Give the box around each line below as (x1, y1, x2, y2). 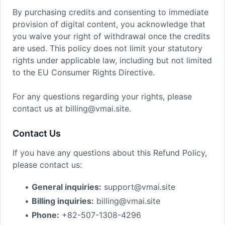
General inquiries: (32, 182, 101, 192)
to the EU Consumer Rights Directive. (13, 67, 155, 77)
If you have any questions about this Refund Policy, (13, 148, 207, 158)
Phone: (32, 210, 59, 220)
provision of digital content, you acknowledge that (13, 19, 205, 29)
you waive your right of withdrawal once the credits (13, 31, 210, 41)
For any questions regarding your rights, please (13, 91, 192, 101)
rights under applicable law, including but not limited (13, 55, 212, 65)
